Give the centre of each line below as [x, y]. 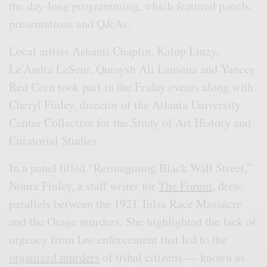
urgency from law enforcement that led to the [118, 239]
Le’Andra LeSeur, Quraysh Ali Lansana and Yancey [132, 69]
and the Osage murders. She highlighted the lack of [133, 221]
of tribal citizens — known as [173, 257]
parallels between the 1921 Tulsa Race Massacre [126, 203]
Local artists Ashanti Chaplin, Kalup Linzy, [114, 51]
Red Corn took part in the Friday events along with [131, 86]
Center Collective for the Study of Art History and [130, 122]
